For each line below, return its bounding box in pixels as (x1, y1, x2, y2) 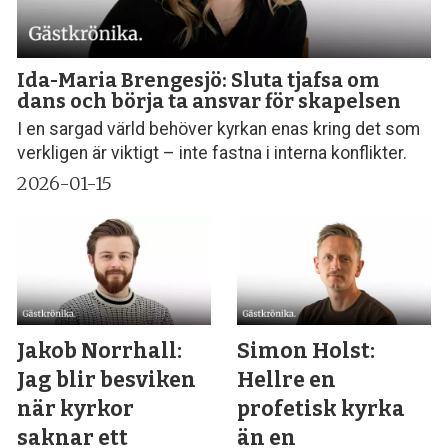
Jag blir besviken (17, 367, 197, 394)
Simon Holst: (237, 338, 376, 365)
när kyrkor (17, 396, 135, 423)
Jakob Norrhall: (17, 338, 183, 365)
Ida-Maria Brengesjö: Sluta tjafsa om (17, 67, 380, 92)
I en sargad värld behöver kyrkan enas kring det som (17, 119, 421, 140)
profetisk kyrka (237, 396, 406, 423)
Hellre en (237, 367, 337, 394)
